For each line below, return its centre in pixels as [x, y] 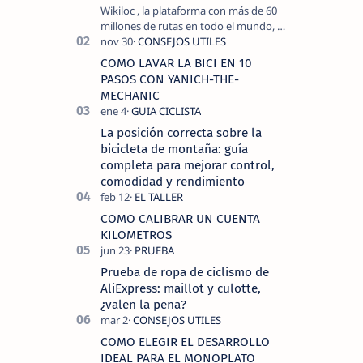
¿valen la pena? [143, 305]
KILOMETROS [136, 235]
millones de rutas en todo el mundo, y [192, 26]
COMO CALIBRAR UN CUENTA [180, 219]
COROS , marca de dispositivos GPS [185, 41]
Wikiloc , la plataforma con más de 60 [189, 11]
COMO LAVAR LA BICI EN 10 [176, 63]
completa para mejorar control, [188, 165]
